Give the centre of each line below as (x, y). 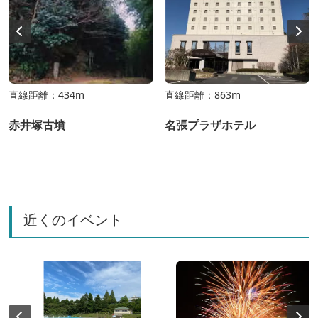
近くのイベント (73, 219)
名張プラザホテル (210, 125)
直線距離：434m (46, 94)
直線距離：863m (203, 94)
